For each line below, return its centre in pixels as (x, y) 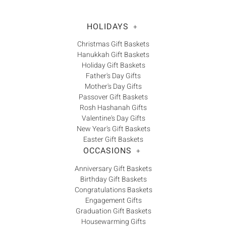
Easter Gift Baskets (113, 140)
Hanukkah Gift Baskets (113, 55)
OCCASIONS (107, 151)
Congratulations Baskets (113, 190)
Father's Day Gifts (113, 76)
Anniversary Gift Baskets (113, 168)
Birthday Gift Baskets (113, 179)
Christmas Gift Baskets (113, 44)
